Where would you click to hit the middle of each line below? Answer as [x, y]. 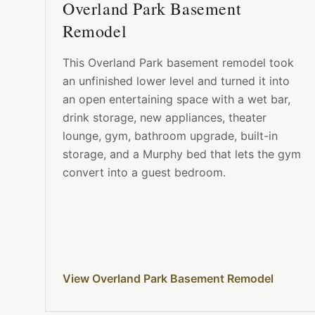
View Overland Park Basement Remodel [168, 279]
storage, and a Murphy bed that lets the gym [182, 154]
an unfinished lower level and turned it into [176, 81]
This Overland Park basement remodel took [178, 63]
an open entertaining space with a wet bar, [176, 99]
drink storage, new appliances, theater [165, 118]
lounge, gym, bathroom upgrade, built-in [170, 136]
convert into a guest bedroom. [144, 173]
